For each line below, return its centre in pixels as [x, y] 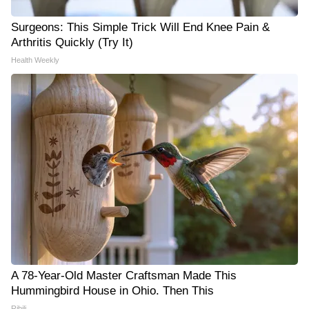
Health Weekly [35, 60]
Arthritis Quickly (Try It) [72, 43]
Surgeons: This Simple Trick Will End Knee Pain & [140, 28]
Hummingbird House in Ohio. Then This [112, 291]
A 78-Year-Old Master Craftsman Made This [124, 276]
